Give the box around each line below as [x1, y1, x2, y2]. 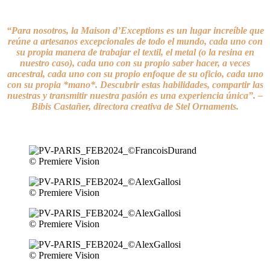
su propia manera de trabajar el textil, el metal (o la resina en [16, 46, 254, 57]
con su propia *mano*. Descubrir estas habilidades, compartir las [7, 79, 263, 90]
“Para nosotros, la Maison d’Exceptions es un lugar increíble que [6, 25, 264, 36]
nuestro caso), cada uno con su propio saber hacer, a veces [20, 57, 250, 68]
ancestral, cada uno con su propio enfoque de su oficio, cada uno [7, 68, 263, 79]
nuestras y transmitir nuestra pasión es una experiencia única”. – [7, 90, 263, 101]
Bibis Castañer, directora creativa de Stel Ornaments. [31, 101, 239, 111]
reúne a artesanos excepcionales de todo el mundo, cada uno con [7, 36, 263, 46]
